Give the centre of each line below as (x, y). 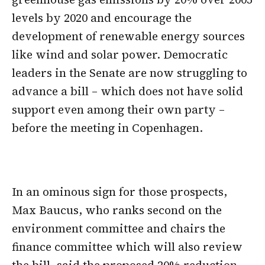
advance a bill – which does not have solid (127, 91)
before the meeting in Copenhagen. (107, 128)
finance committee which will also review (127, 246)
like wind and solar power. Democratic (120, 55)
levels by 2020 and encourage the (102, 18)
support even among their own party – (118, 110)
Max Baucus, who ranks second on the (117, 210)
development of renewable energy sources (128, 36)
